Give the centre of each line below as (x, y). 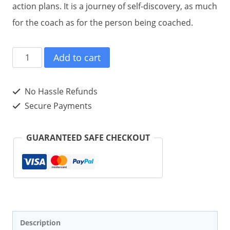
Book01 (26, 88)
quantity (28, 121)
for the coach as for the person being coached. (103, 23)
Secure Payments (57, 106)
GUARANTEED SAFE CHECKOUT (88, 138)
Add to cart (77, 58)
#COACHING (35, 55)
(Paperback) (35, 104)
